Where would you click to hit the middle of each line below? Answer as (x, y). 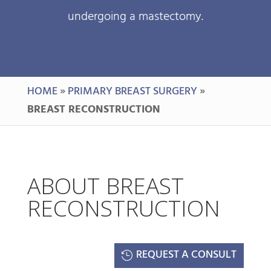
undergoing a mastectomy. (135, 17)
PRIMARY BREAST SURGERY (132, 92)
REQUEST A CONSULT (186, 255)
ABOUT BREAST (105, 185)
